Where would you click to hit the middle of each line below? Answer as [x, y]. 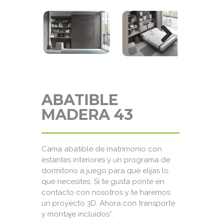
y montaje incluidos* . [77, 214]
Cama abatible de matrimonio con [102, 149]
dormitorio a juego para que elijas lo [105, 171]
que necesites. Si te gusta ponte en [103, 182]
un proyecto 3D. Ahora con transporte [108, 203]
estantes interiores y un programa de [106, 160]
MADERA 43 [87, 115]
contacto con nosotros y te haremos [106, 192]
